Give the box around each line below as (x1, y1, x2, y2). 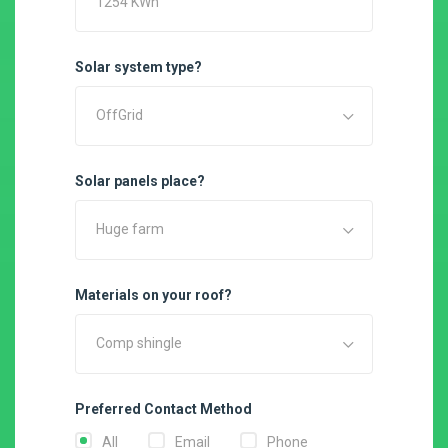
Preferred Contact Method (75, 401, 252, 417)
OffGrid (96, 107, 143, 123)
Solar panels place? (75, 173, 205, 189)
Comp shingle (96, 335, 182, 351)
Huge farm (96, 221, 164, 237)
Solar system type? (75, 59, 202, 75)
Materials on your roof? (75, 287, 232, 303)
